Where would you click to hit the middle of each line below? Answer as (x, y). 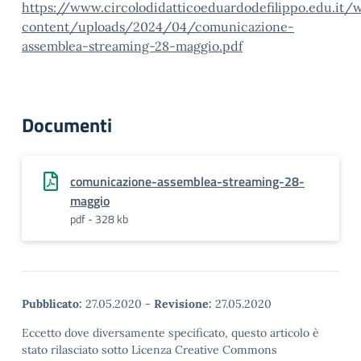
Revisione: (183, 304)
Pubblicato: (52, 304)
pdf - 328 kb (99, 219)
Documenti (67, 125)
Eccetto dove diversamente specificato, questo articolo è (170, 333)
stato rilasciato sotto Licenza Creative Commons (149, 350)
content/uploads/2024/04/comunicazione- (158, 27)
